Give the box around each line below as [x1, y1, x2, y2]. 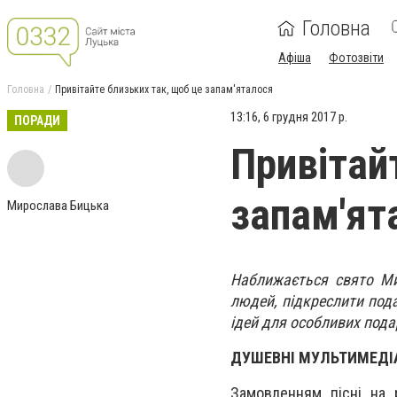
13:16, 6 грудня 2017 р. [230, 109, 347, 125]
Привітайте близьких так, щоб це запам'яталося [55, 83, 273, 96]
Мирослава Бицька [7, 198, 109, 214]
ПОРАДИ [14, 113, 60, 128]
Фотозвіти [329, 51, 384, 65]
